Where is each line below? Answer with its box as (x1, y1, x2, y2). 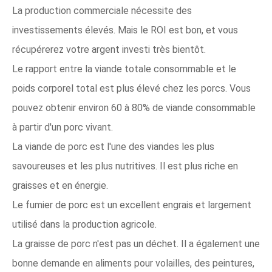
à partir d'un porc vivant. (12, 121, 113, 133)
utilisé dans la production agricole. (12, 219, 157, 230)
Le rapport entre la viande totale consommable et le (12, 63, 236, 75)
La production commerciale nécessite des (12, 5, 192, 16)
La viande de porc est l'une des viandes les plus (12, 141, 214, 152)
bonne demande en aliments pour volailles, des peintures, (12, 257, 254, 269)
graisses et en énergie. (12, 180, 108, 191)
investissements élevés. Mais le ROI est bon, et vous (12, 24, 238, 36)
